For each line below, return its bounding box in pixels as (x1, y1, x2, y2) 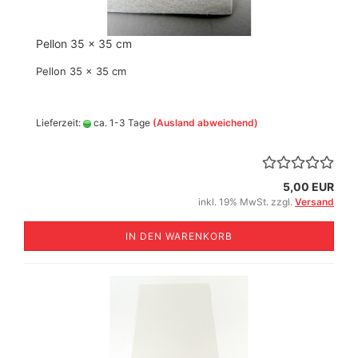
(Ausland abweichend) (153, 117, 258, 129)
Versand (295, 196, 334, 208)
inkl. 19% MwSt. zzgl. (198, 196, 295, 208)
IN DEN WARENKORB (125, 230, 233, 242)
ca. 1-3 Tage (91, 117, 150, 129)
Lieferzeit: (36, 117, 83, 129)
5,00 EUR (283, 180, 334, 193)
